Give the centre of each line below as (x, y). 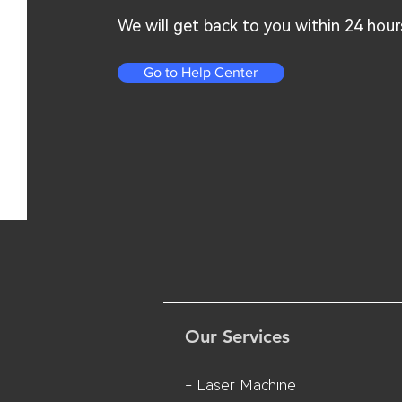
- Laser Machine (240, 385)
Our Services (237, 336)
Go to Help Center (201, 72)
